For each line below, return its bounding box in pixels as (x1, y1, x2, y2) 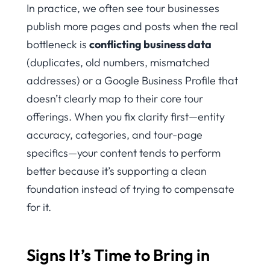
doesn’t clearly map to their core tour (27, 91, 203, 105)
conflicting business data (89, 37, 212, 51)
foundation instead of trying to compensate (27, 181, 234, 196)
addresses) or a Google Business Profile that (27, 73, 238, 87)
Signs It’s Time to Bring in (27, 244, 210, 265)
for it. (27, 199, 51, 214)
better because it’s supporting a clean (27, 163, 207, 178)
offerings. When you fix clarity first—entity (27, 109, 225, 124)
